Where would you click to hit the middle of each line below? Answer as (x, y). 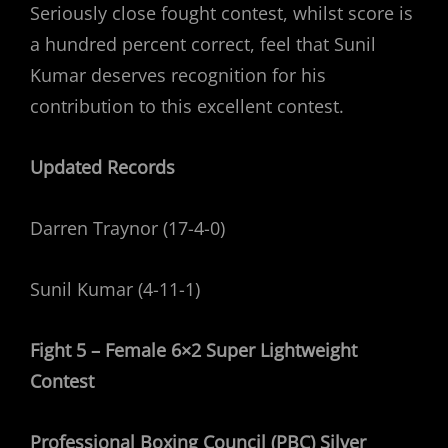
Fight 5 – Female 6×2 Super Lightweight (193, 350)
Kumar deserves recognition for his (178, 75)
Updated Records (102, 167)
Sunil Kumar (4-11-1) (115, 289)
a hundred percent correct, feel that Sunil (203, 44)
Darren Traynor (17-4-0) (127, 228)
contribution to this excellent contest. (187, 106)
